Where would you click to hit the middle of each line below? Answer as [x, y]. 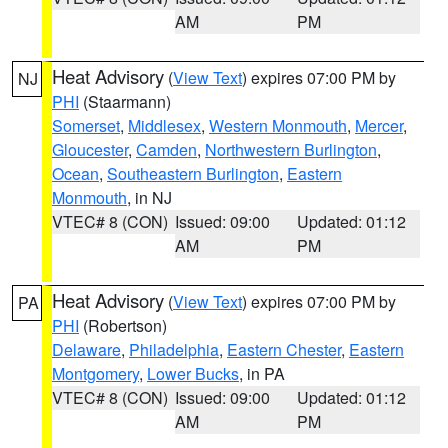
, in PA [262, 373]
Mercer [379, 125]
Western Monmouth [278, 125]
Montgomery [95, 373]
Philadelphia [174, 349]
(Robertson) [123, 325]
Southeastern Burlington [193, 173]
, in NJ [149, 197]
